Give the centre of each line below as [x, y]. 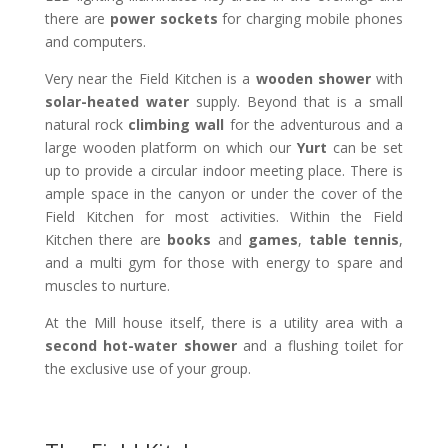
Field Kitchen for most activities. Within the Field [224, 216]
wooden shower [313, 78]
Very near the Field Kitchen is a [150, 78]
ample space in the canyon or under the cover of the [224, 193]
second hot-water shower [140, 345]
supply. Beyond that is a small [296, 101]
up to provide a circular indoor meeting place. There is [224, 170]
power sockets [163, 18]
